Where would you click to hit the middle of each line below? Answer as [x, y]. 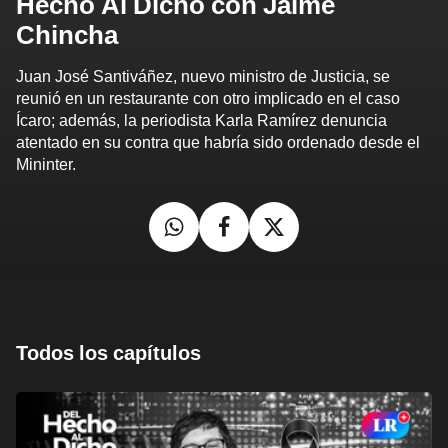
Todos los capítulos [108, 352]
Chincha [67, 34]
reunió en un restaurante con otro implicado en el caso [208, 98]
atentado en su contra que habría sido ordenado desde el [218, 142]
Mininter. [46, 164]
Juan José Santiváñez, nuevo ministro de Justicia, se [203, 76]
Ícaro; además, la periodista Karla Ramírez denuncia [201, 120]
